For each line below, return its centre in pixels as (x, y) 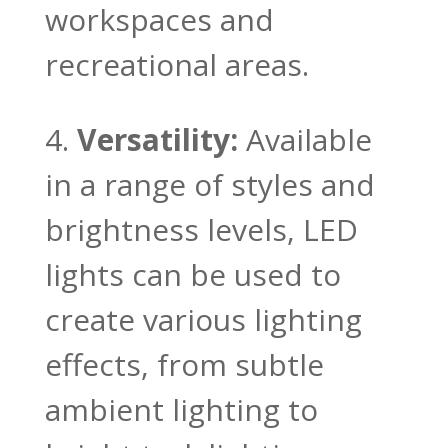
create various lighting (203, 319)
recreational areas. (176, 64)
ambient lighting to (181, 409)
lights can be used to (192, 274)
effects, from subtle (184, 364)
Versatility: (161, 139)
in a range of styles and (209, 184)
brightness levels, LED (201, 229)
